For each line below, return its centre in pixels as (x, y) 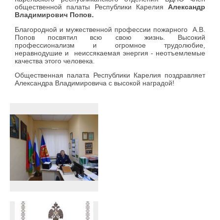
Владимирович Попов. (54, 15)
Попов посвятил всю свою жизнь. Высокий (110, 37)
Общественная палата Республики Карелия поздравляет (110, 75)
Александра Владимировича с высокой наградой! (95, 83)
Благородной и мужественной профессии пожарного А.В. (110, 29)
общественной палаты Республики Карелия (91, 7)
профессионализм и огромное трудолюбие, (110, 45)
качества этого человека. (55, 61)
